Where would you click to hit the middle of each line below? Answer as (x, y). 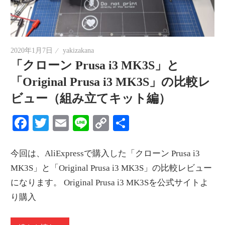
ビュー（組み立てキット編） (91, 98)
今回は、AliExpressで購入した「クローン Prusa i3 (105, 154)
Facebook (60, 123)
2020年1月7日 (32, 50)
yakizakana (79, 50)
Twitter (72, 123)
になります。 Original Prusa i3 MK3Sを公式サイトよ (110, 183)
